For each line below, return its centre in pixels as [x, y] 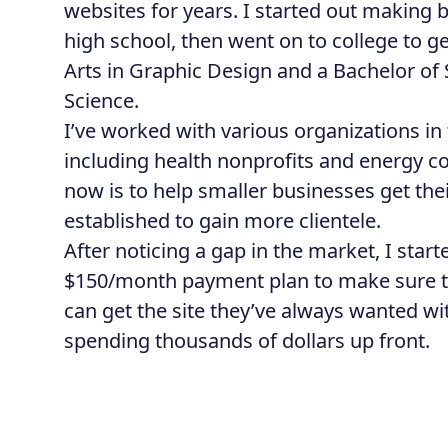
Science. [101, 100]
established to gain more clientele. [222, 220]
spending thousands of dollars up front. [247, 340]
